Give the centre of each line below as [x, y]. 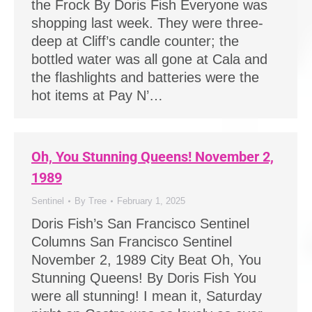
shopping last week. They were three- [147, 23]
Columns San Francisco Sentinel [132, 242]
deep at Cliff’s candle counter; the [135, 41]
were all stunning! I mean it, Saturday [147, 296]
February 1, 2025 [151, 201]
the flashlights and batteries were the [145, 77]
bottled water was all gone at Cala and [149, 59]
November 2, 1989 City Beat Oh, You [146, 260]
